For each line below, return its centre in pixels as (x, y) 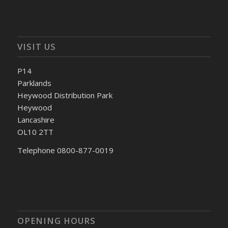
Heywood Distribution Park (65, 95)
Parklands (34, 83)
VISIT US (36, 46)
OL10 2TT (35, 132)
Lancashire (36, 119)
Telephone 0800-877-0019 (65, 150)
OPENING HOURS (56, 221)
